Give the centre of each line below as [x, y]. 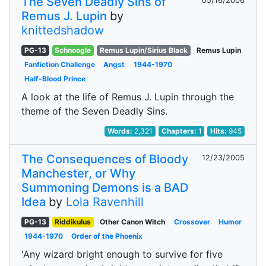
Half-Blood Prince [55, 79]
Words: [121, 131]
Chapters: [180, 131]
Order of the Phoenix [107, 236]
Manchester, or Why [78, 173]
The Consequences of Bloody [105, 159]
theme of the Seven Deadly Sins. [94, 111]
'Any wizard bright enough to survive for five [122, 254]
